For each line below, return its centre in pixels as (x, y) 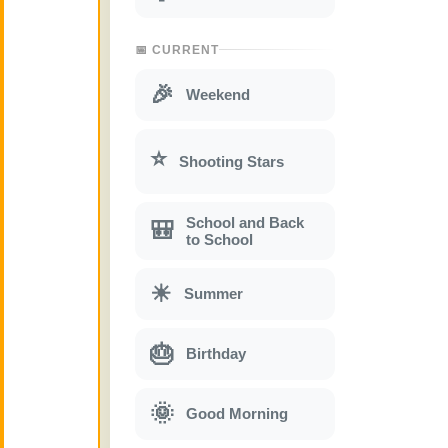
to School (219, 239)
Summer (213, 294)
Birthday (216, 354)
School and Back (245, 222)
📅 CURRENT (177, 49)
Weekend (218, 95)
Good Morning (237, 414)
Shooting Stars (231, 161)
